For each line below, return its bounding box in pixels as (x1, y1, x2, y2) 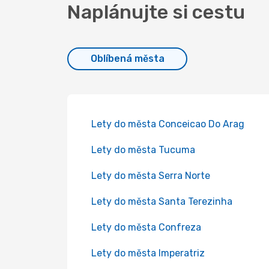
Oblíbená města (90, 53, 165, 64)
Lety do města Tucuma (91, 144, 195, 156)
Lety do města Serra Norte (91, 170, 210, 181)
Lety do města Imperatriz (91, 247, 205, 259)
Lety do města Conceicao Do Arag (91, 118, 244, 130)
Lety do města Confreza (91, 222, 201, 233)
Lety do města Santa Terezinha (91, 196, 232, 207)
